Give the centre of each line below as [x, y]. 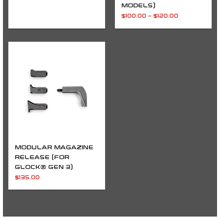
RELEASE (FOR [42, 157]
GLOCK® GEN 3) [44, 167]
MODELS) [139, 6]
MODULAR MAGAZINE [54, 147]
